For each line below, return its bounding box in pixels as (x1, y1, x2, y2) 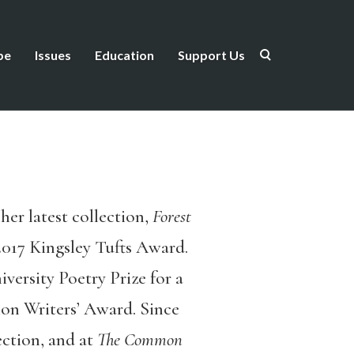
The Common (96, 329, 183, 351)
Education (95, 47, 154, 62)
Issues (35, 47, 71, 62)
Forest (152, 205, 191, 228)
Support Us (178, 47, 245, 62)
